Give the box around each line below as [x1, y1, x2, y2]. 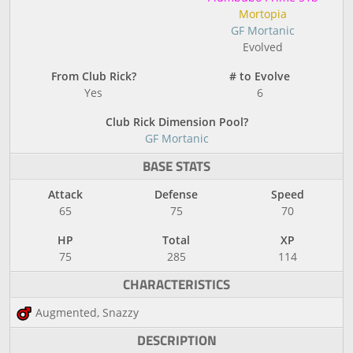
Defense [154, 187, 198, 202]
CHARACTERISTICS [123, 274, 230, 295]
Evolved [243, 39, 283, 54]
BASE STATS [143, 156, 210, 176]
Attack [48, 187, 83, 202]
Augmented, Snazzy [35, 305, 139, 320]
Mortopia [239, 6, 287, 21]
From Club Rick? [50, 69, 136, 84]
